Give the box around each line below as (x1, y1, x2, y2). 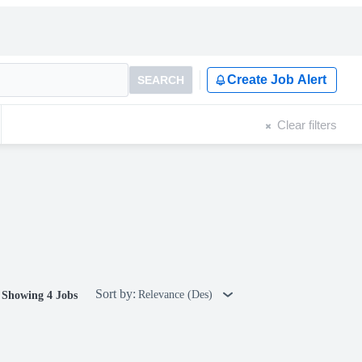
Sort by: (95, 287, 136, 301)
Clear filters (277, 117, 337, 132)
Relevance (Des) (138, 288, 216, 301)
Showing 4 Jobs (2, 289, 78, 301)
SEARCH (137, 74, 184, 86)
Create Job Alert (227, 73, 326, 86)
